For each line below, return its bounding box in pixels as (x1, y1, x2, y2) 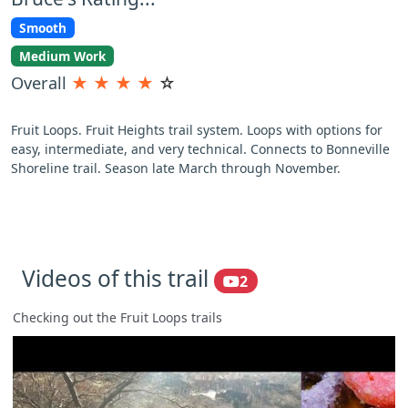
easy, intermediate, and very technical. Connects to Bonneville (11, 139, 390, 158)
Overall (11, 71, 71, 94)
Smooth (18, 19, 66, 36)
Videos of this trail (22, 262, 214, 293)
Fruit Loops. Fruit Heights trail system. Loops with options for (11, 120, 382, 138)
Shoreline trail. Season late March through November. (11, 158, 341, 177)
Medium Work (18, 46, 106, 65)
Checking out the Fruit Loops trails (13, 309, 222, 327)
